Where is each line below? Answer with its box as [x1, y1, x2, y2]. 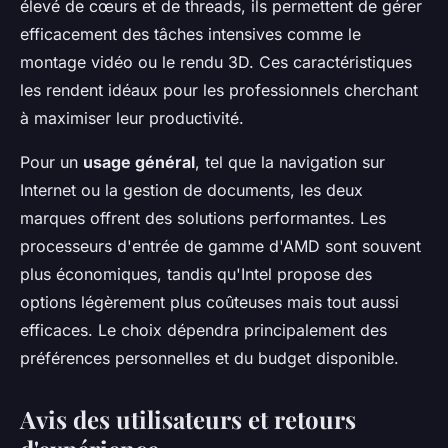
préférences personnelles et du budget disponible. [20, 347, 399, 368]
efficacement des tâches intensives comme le [20, 23, 361, 44]
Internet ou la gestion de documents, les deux [20, 179, 363, 200]
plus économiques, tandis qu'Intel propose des [20, 263, 372, 284]
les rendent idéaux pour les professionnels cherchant [20, 79, 418, 100]
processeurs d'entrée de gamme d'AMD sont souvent [20, 235, 421, 256]
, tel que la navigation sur [195, 151, 385, 172]
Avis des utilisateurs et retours [20, 402, 356, 435]
